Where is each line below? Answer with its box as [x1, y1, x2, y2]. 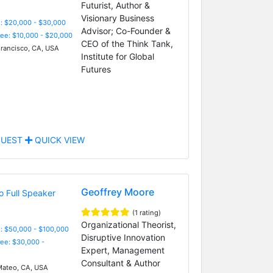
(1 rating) [132, 208, 161, 217]
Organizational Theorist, [80, 219, 176, 230]
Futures [80, 63, 111, 74]
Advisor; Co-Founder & [80, 25, 171, 36]
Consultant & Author [80, 257, 160, 268]
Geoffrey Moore [80, 185, 154, 198]
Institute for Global [80, 51, 154, 62]
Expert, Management [80, 244, 165, 255]
